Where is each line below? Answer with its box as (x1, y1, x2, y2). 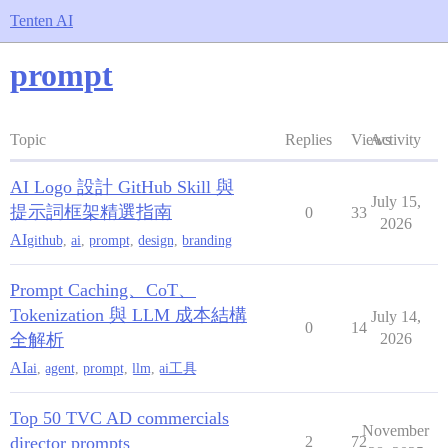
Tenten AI (10, 12, 73, 29)
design (138, 232, 174, 248)
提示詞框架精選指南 (10, 202, 172, 222)
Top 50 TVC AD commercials (10, 408, 229, 428)
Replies (285, 131, 332, 148)
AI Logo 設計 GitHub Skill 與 (10, 177, 234, 197)
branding (182, 232, 232, 248)
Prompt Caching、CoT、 (10, 280, 196, 300)
